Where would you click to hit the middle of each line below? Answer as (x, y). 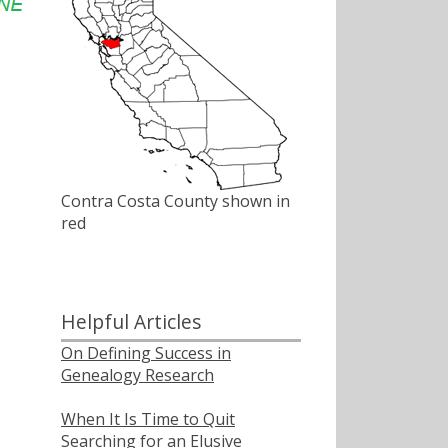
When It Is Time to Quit (148, 418)
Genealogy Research (137, 374)
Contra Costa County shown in (175, 201)
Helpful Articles (131, 321)
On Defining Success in (146, 352)
